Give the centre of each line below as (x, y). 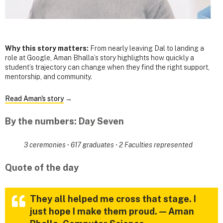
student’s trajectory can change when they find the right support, (107, 67)
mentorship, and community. (49, 76)
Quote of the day (42, 168)
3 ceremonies (45, 145)
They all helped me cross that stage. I (113, 199)
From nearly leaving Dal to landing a (147, 48)
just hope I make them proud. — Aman (112, 212)
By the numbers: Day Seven (64, 121)
